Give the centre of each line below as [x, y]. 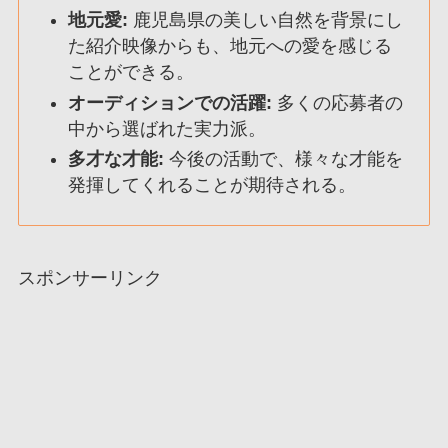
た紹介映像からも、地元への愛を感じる [230, 46]
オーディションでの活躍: [170, 102]
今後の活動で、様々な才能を [284, 159]
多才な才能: [116, 159]
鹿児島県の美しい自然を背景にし [266, 20]
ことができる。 [131, 72]
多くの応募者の [338, 102]
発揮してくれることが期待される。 [212, 185]
